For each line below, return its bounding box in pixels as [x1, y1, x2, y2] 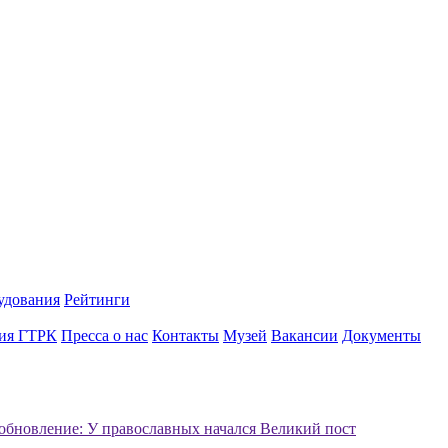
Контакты [152, 327, 219, 344]
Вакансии [271, 327, 338, 344]
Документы [342, 327, 421, 344]
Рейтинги [64, 291, 130, 308]
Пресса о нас [61, 327, 148, 344]
